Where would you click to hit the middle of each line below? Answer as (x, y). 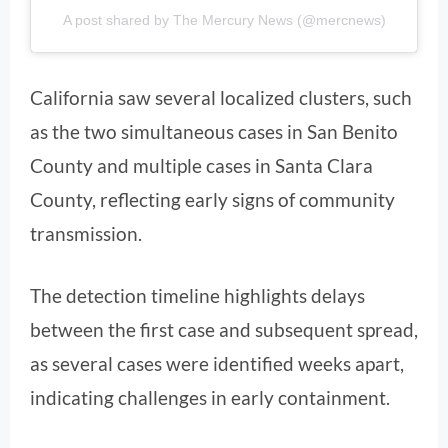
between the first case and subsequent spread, (224, 330)
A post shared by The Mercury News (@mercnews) (224, 20)
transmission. (86, 233)
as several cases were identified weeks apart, (217, 364)
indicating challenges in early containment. (210, 398)
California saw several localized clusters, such (221, 97)
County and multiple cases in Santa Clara (201, 165)
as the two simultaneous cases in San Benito (214, 131)
